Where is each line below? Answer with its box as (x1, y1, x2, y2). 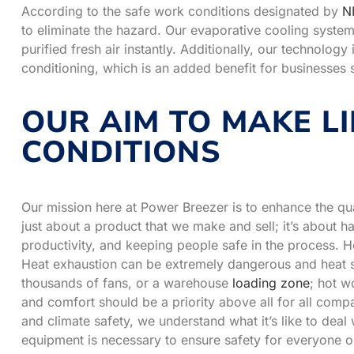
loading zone (232, 274, 310, 291)
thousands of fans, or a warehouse (21, 274, 232, 291)
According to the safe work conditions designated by (21, 2, 342, 19)
